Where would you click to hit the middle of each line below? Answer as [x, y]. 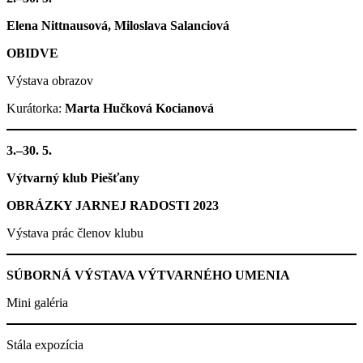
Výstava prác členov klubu [75, 233]
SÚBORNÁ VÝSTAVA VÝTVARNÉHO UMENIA [148, 275]
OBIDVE [32, 53]
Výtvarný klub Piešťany [73, 177]
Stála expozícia [45, 344]
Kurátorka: [36, 108]
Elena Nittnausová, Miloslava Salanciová [118, 25]
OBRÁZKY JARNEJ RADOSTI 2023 [113, 205]
